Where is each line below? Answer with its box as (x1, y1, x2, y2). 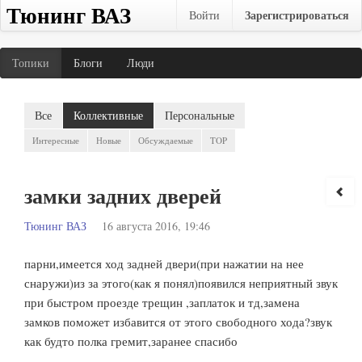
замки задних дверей (24, 180, 221, 211)
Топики (12, 55, 49, 70)
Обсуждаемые (138, 134, 193, 146)
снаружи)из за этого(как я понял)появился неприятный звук (24, 275, 338, 291)
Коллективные (74, 107, 143, 123)
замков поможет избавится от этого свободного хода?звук (24, 314, 332, 330)
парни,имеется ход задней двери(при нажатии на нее (24, 255, 304, 271)
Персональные (165, 107, 234, 123)
